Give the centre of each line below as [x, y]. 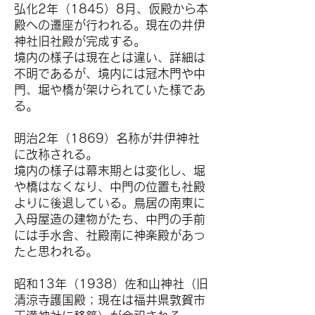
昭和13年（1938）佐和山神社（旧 [111, 284]
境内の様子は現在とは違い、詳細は [110, 57]
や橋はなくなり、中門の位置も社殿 [110, 187]
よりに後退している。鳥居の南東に [110, 203]
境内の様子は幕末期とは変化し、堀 [110, 171]
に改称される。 [56, 154]
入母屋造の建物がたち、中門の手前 [110, 219]
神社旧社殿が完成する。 [80, 41]
